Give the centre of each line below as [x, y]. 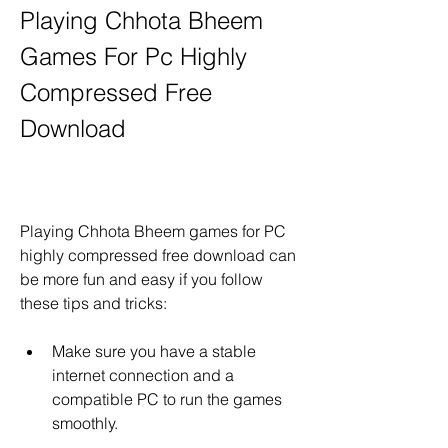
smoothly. [85, 423]
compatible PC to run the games [167, 399]
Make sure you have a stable [154, 351]
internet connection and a [143, 375]
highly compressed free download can [158, 255]
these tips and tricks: [93, 303]
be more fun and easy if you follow [141, 279]
